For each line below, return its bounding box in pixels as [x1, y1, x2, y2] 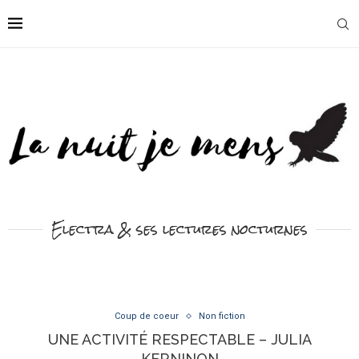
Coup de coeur [114, 311, 179, 322]
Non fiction [198, 311, 245, 322]
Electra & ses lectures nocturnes [51, 215, 308, 244]
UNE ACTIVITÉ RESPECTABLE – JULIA [47, 331, 312, 349]
